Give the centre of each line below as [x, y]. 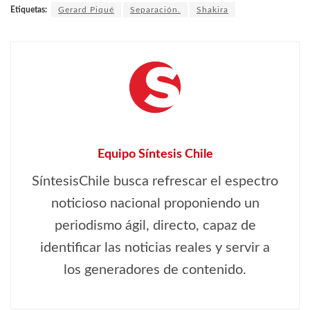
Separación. [155, 10]
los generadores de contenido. [155, 270]
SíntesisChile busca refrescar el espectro [155, 182]
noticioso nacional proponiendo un [155, 204]
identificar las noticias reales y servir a [155, 248]
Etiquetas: [29, 10]
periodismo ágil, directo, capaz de [155, 226]
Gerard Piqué [86, 10]
